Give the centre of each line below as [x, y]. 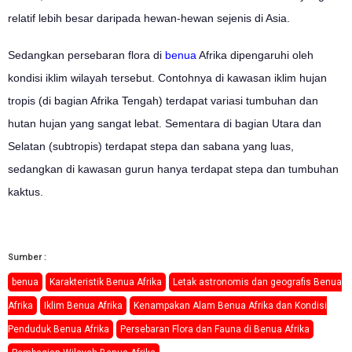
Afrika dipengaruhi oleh [255, 55]
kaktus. [26, 191]
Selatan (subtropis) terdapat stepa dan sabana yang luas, [151, 146]
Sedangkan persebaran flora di [86, 55]
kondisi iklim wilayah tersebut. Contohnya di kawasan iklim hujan [167, 77]
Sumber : [27, 257]
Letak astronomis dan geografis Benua [257, 282]
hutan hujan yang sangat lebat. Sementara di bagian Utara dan [165, 123]
